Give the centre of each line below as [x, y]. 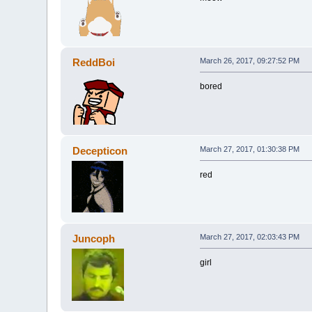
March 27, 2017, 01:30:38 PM [249, 149]
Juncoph [93, 239]
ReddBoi [93, 63]
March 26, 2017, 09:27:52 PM [249, 61]
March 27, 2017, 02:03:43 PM [249, 237]
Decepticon [100, 151]
